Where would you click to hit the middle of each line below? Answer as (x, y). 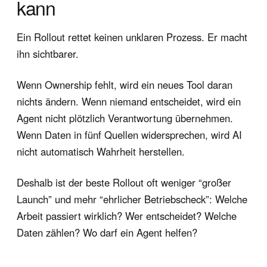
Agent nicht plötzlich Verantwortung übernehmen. (125, 118)
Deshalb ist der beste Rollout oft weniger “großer (124, 182)
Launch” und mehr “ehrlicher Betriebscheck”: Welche (132, 199)
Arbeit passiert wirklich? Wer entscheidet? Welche (127, 215)
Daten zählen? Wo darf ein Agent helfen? (107, 232)
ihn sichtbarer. (48, 53)
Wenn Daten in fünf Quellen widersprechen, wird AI (129, 134)
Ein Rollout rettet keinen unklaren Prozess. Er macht (132, 37)
